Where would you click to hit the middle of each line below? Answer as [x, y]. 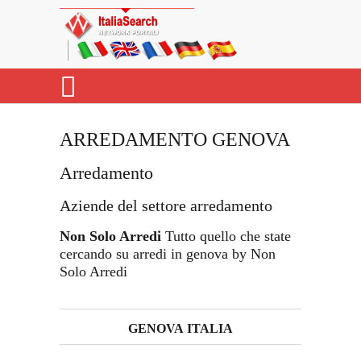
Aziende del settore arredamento [166, 205]
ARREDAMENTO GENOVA [175, 139]
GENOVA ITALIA [180, 328]
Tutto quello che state [226, 236]
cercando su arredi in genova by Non [168, 254]
